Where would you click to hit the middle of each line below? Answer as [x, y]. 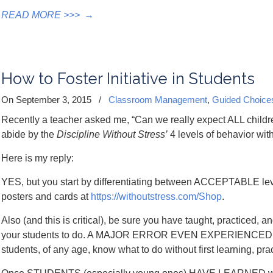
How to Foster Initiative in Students [128, 79]
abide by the [29, 134]
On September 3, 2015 [48, 100]
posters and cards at [46, 197]
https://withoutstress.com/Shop [156, 197]
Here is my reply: [37, 158]
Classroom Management [158, 100]
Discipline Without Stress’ [112, 134]
